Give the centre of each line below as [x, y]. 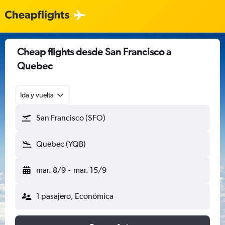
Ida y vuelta [37, 95]
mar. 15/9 [90, 170]
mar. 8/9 [51, 170]
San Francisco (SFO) [71, 118]
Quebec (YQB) [61, 144]
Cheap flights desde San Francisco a [94, 51]
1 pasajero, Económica [75, 196]
